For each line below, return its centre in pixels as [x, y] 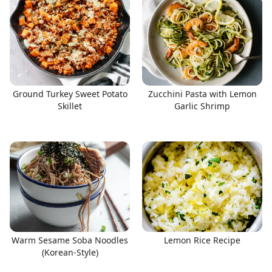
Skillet [70, 106]
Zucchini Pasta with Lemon [202, 94]
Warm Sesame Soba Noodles [70, 240]
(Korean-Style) [70, 252]
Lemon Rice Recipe [202, 240]
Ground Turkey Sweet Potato [70, 94]
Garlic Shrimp [202, 106]
